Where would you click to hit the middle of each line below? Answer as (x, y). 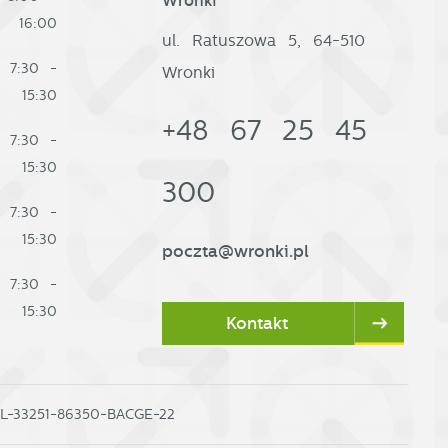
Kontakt (257, 323)
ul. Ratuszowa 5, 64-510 (264, 41)
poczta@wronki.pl (236, 250)
